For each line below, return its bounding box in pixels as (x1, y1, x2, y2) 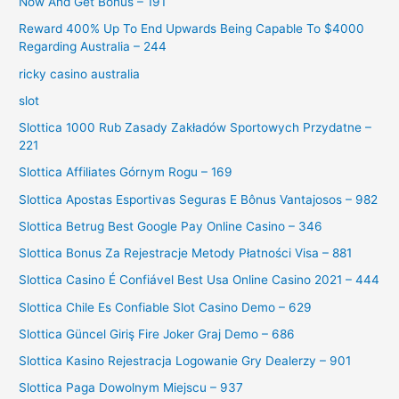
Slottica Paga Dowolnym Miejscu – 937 (19, 380, 244, 395)
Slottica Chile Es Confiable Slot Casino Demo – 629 (19, 299, 313, 314)
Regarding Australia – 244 (19, 39, 167, 54)
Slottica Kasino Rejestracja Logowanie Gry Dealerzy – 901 (19, 354, 352, 369)
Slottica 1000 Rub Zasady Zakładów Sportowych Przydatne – (19, 120, 372, 135)
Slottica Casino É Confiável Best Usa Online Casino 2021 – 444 (19, 273, 380, 288)
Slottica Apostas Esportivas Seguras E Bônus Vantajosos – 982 (19, 191, 379, 207)
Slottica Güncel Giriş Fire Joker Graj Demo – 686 (19, 326, 296, 341)
